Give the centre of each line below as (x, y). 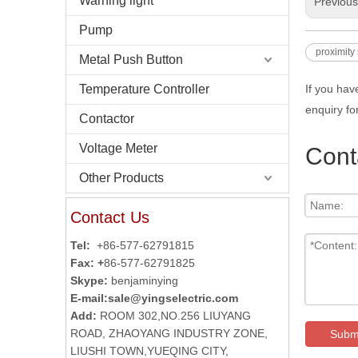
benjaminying (145, 280)
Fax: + (87, 263)
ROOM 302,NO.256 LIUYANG (175, 316)
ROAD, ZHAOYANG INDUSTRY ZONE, (169, 333)
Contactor (107, 119)
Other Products (121, 178)
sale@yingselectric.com (173, 298)
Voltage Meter (118, 148)
